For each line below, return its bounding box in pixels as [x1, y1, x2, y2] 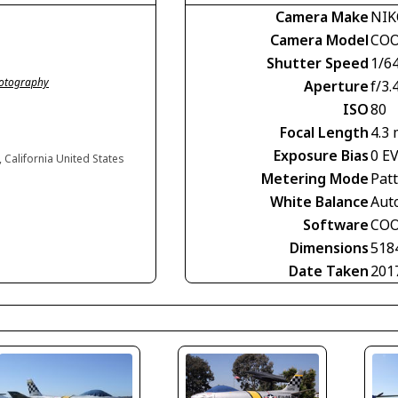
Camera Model [270, 30, 369, 50]
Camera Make [275, 7, 369, 27]
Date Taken [289, 261, 369, 281]
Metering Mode [261, 169, 369, 188]
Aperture [304, 76, 369, 96]
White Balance [270, 192, 369, 211]
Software [303, 215, 369, 235]
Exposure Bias [274, 146, 369, 165]
